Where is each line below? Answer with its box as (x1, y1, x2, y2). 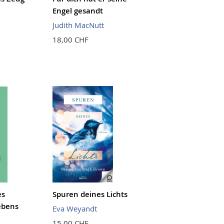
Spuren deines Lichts (52, 188, 128, 199)
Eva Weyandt (52, 203, 97, 213)
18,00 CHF (52, 34, 89, 45)
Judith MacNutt (52, 20, 104, 30)
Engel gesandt (52, 5, 103, 16)
